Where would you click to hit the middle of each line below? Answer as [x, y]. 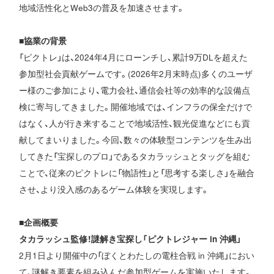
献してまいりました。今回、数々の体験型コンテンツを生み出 [136, 140]
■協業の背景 [43, 41]
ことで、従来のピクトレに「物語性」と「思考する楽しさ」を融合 [137, 173]
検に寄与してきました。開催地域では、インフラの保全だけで [136, 107]
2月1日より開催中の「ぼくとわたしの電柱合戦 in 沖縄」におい [137, 256]
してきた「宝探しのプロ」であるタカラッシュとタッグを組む [135, 157]
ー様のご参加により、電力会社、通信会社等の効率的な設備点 [135, 91]
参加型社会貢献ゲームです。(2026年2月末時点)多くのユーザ [136, 74]
